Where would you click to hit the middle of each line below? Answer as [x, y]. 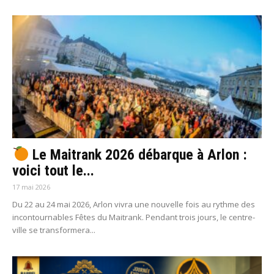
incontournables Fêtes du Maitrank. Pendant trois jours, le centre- [134, 217]
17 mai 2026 [31, 187]
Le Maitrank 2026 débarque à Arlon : [138, 154]
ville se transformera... [54, 230]
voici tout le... [53, 170]
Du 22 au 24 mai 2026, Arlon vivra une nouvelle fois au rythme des [134, 204]
